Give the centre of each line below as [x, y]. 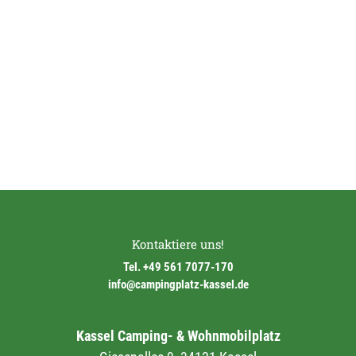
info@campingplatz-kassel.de [178, 284]
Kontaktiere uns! [178, 244]
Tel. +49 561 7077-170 [178, 267]
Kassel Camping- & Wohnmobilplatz [178, 336]
